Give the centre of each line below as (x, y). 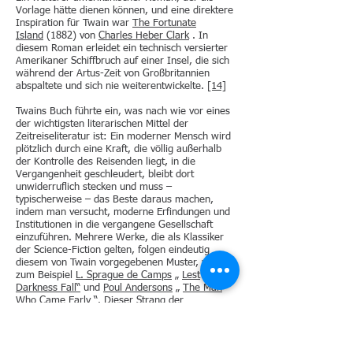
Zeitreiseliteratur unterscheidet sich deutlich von (123, 313)
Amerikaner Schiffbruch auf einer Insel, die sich (123, 61)
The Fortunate (164, 23)
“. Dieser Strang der (137, 301)
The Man (203, 288)
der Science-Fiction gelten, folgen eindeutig (113, 250)
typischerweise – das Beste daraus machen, (115, 200)
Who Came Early (53, 301)
